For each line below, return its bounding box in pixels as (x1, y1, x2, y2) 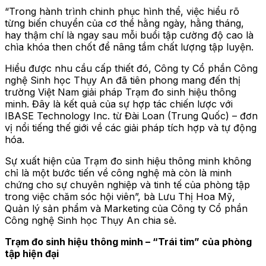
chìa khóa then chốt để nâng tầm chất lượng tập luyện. (5, 40, 254, 53)
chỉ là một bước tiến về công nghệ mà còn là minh (5, 166, 232, 179)
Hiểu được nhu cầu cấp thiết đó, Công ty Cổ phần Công (5, 62, 258, 74)
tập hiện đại (5, 247, 59, 259)
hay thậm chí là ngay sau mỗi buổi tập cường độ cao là (5, 28, 254, 41)
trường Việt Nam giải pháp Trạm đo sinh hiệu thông (5, 85, 236, 98)
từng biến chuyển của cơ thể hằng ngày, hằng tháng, (5, 17, 244, 29)
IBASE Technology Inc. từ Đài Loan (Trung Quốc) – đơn (5, 109, 258, 122)
